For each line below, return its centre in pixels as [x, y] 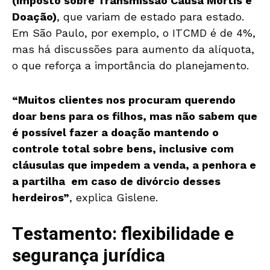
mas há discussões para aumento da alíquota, [133, 49]
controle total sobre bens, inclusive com [123, 149]
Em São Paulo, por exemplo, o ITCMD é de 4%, [134, 33]
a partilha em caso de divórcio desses [116, 181]
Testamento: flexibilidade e [123, 235]
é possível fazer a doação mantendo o [115, 133]
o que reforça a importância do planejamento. [130, 66]
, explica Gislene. [114, 198]
